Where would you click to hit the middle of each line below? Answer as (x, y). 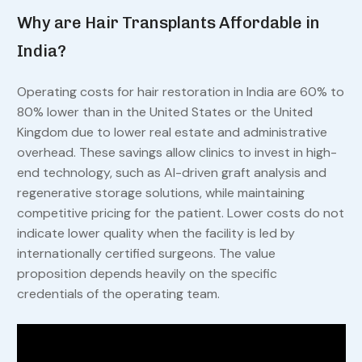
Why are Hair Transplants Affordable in (168, 23)
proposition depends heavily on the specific (147, 274)
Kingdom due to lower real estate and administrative (172, 133)
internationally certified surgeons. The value (146, 254)
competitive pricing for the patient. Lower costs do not (180, 213)
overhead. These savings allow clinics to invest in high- (177, 153)
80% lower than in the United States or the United (164, 112)
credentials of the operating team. (118, 294)
